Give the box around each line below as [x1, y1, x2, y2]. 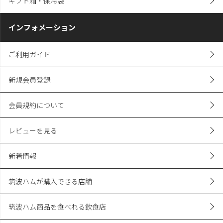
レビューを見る [8, 125, 58, 135]
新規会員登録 [8, 74, 51, 85]
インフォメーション [8, 22, 76, 33]
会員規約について [8, 100, 65, 110]
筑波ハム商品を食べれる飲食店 [8, 201, 107, 212]
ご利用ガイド [8, 49, 51, 59]
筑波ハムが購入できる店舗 [8, 176, 93, 186]
